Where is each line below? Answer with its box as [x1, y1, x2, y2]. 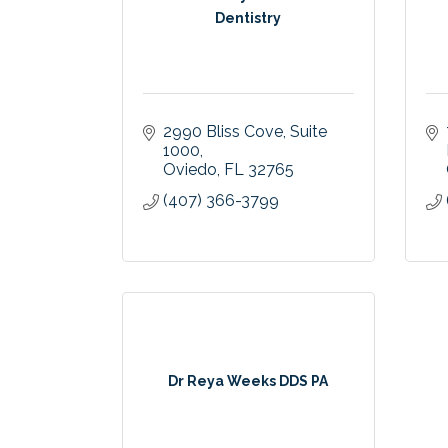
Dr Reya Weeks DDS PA [168, 373, 329, 390]
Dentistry [215, 9, 282, 26]
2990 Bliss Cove [163, 122, 283, 142]
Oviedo [163, 160, 217, 180]
